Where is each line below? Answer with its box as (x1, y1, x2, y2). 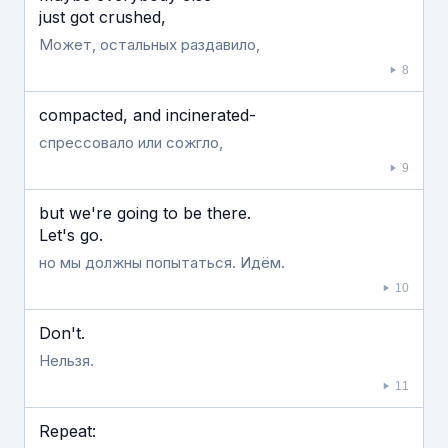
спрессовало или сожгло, (39, 133, 223, 152)
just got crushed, (39, 7, 166, 27)
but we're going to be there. (39, 203, 251, 223)
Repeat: (39, 421, 96, 441)
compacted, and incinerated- (39, 105, 256, 125)
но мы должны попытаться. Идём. (39, 253, 285, 272)
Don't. (39, 323, 85, 343)
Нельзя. (39, 351, 94, 370)
